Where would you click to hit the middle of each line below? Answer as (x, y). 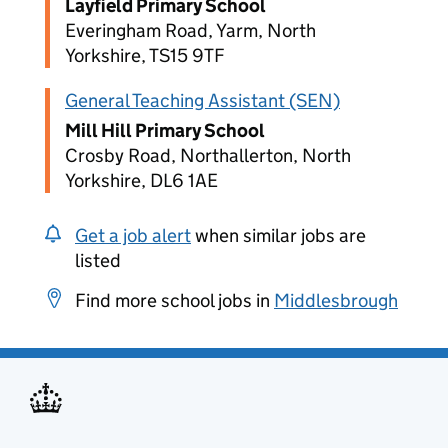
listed (98, 260)
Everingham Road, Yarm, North (190, 30)
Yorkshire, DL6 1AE (141, 180)
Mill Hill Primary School (165, 130)
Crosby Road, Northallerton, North (208, 155)
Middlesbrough (336, 300)
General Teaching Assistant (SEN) (202, 100)
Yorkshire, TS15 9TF (145, 55)
